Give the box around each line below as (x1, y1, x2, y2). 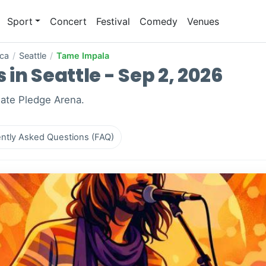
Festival (96, 15, 131, 27)
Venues (187, 15, 220, 27)
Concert (50, 15, 87, 27)
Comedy (140, 15, 178, 27)
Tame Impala (56, 50, 109, 61)
